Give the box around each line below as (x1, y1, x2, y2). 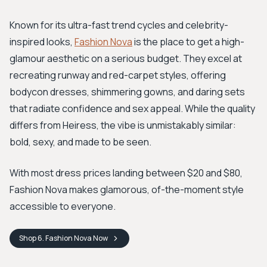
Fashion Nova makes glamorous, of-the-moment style (10, 183, 244, 196)
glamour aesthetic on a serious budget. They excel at (10, 52, 242, 65)
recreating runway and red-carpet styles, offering (10, 69, 226, 82)
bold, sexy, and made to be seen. (10, 135, 151, 148)
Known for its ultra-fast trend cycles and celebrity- (10, 18, 228, 32)
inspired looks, (10, 35, 74, 48)
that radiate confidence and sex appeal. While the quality (10, 102, 255, 115)
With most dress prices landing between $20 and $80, (10, 166, 243, 179)
